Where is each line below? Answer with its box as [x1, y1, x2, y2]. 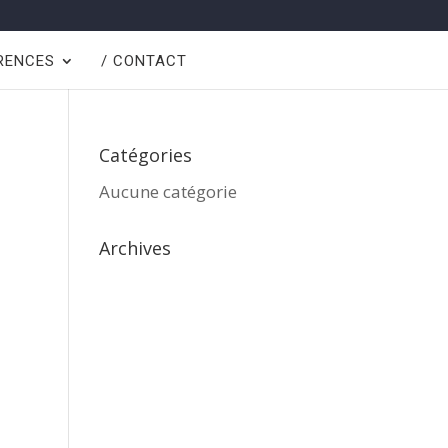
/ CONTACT [100, 52, 187, 70]
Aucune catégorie [98, 180, 237, 203]
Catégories [98, 143, 192, 167]
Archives [98, 236, 171, 260]
